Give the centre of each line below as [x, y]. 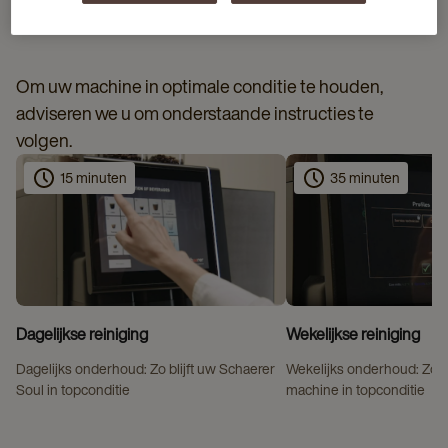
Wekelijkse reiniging [353, 333]
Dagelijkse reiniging [82, 333]
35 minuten [365, 178]
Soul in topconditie [73, 389]
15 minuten [93, 178]
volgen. [44, 139]
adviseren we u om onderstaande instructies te [195, 112]
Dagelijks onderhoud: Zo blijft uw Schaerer [145, 368]
